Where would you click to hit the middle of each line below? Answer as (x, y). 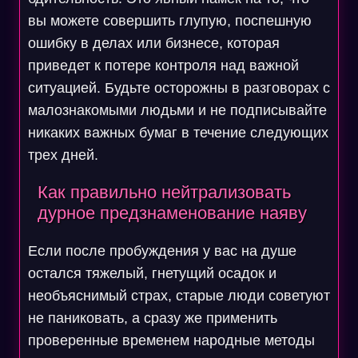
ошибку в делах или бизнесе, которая (153, 43)
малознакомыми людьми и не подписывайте (177, 110)
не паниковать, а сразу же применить (152, 318)
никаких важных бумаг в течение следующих (178, 133)
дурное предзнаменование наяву (172, 213)
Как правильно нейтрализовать (164, 192)
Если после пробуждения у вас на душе (162, 251)
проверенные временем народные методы (171, 340)
